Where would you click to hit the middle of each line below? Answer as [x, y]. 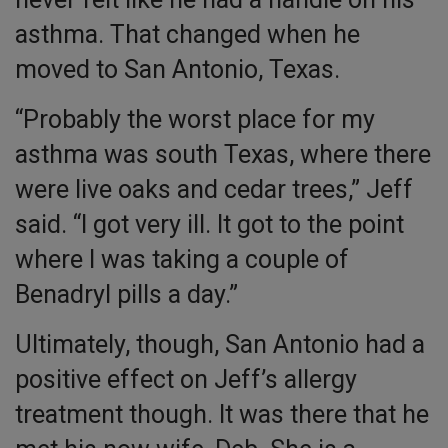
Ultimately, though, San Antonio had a [220, 345]
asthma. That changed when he [187, 35]
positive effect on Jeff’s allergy [186, 380]
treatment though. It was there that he [222, 415]
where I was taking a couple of [182, 260]
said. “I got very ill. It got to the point [209, 225]
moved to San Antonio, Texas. [177, 70]
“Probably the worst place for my [195, 120]
